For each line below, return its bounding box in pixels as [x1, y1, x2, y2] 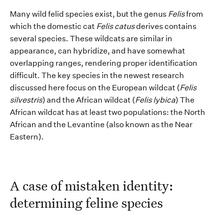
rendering [85, 58, 121, 68]
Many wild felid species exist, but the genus [10, 9, 168, 19]
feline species [85, 194, 163, 211]
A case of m [10, 177, 76, 194]
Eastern [10, 132, 38, 142]
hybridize [73, 46, 108, 56]
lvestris [16, 95, 42, 105]
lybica [153, 95, 175, 105]
